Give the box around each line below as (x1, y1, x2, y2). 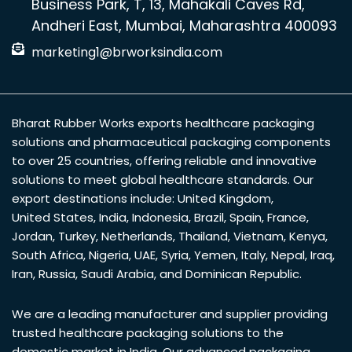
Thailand (178, 228, 228, 245)
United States (12, 209, 93, 226)
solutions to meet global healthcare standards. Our (12, 171, 313, 189)
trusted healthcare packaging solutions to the (12, 324, 284, 342)
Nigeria (89, 247, 129, 264)
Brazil (194, 209, 224, 226)
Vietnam (233, 228, 284, 245)
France (267, 209, 306, 226)
